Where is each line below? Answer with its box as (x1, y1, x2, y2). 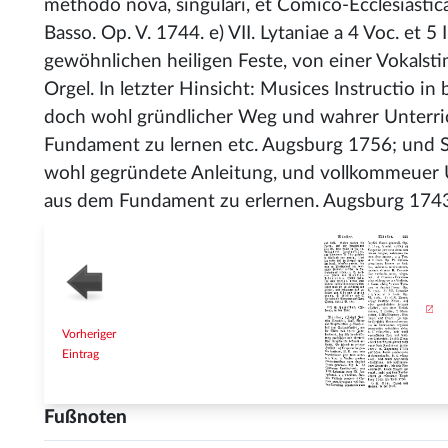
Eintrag (62, 348, 99, 360)
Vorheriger (62, 328, 116, 340)
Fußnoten (44, 408, 127, 427)
